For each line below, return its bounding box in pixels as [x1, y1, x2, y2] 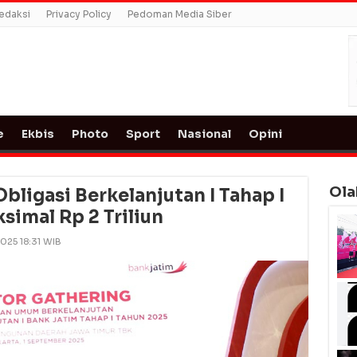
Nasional [177, 126, 231, 141]
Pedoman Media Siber [127, 8, 232, 20]
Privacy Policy [45, 8, 112, 20]
